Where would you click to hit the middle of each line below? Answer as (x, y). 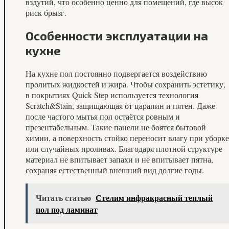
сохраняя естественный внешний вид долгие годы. (115, 170)
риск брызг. (46, 12)
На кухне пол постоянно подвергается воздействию (116, 73)
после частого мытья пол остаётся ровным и (103, 116)
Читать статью (63, 197)
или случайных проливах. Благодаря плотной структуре (124, 148)
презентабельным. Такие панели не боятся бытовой (116, 127)
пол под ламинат (67, 209)
